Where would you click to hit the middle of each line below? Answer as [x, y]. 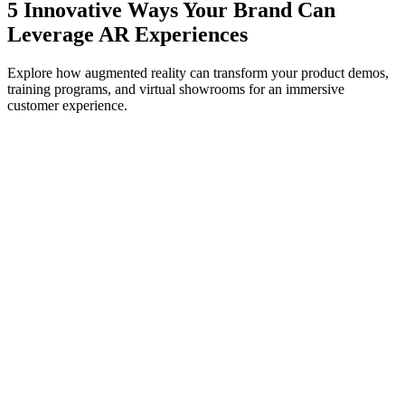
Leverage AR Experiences [127, 34]
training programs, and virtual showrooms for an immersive [176, 89]
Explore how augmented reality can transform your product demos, [198, 72]
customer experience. [67, 105]
